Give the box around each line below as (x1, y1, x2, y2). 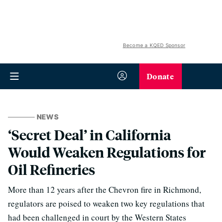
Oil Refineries (8, 160, 95, 178)
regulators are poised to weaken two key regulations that (8, 198, 205, 209)
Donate (147, 70, 174, 82)
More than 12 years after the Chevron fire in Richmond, (8, 184, 201, 195)
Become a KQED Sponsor (122, 42, 185, 48)
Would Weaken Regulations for (8, 143, 206, 161)
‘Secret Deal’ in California (8, 125, 171, 144)
